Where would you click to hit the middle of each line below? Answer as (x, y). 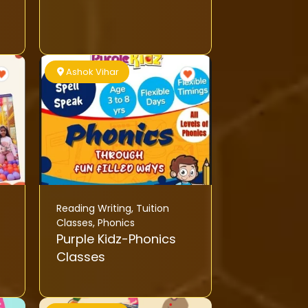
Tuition (152, 208)
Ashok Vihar (93, 72)
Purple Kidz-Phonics (116, 239)
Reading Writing (93, 208)
